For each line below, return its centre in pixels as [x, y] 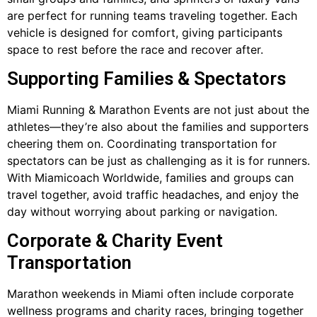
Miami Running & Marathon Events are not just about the [158, 109]
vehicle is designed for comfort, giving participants [145, 32]
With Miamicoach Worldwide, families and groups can [150, 177]
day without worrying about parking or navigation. [142, 211]
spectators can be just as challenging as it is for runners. [158, 160]
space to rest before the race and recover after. [135, 49]
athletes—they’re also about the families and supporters [158, 126]
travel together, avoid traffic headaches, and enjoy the [153, 194]
